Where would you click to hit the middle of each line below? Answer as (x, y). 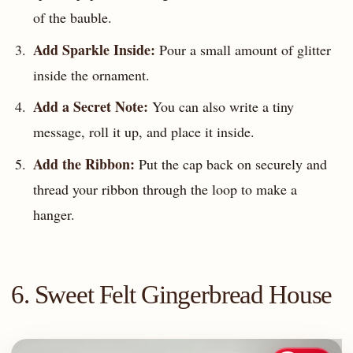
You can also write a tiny (221, 107)
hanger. (54, 214)
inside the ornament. (91, 74)
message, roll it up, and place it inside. (143, 132)
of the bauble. (72, 18)
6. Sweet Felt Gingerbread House (172, 294)
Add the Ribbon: (84, 163)
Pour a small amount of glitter (243, 49)
